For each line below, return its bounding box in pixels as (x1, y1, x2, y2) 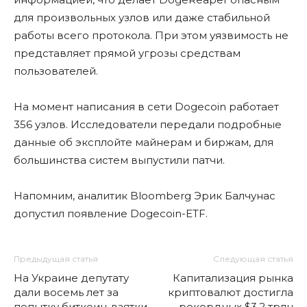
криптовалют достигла (168, 286, 293, 299)
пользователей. (14, 64, 98, 77)
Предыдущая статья (14, 254, 98, 264)
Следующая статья (213, 254, 293, 264)
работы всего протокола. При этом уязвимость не (14, 29, 288, 42)
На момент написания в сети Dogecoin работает (14, 100, 279, 113)
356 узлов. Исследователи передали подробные (14, 118, 282, 131)
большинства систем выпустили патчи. (14, 153, 225, 167)
